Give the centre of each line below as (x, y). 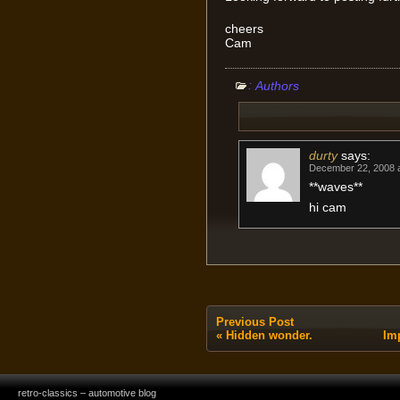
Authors (277, 86)
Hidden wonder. (269, 335)
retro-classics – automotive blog (87, 392)
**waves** (335, 186)
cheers (244, 29)
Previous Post (254, 321)
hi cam (327, 207)
